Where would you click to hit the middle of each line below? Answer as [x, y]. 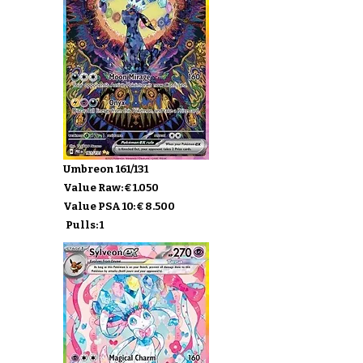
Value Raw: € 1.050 [111, 188]
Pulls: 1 [85, 225]
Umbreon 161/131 [106, 169]
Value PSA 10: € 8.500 [119, 206]
